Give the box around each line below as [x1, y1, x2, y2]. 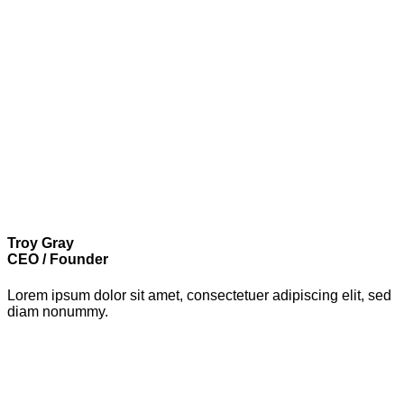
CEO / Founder [7, 252, 108, 268]
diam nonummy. [7, 303, 108, 319]
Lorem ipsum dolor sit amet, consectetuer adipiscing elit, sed [7, 287, 391, 303]
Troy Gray [7, 235, 74, 252]
